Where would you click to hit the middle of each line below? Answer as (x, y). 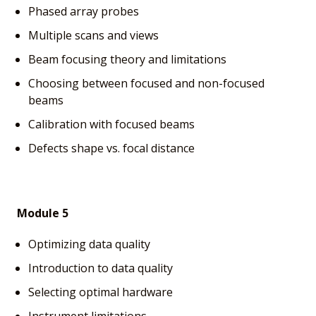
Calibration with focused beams (111, 124)
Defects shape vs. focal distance (111, 148)
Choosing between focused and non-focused (146, 83)
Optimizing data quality (89, 244)
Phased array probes (84, 11)
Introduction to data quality (101, 268)
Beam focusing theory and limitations (127, 59)
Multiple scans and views (93, 35)
